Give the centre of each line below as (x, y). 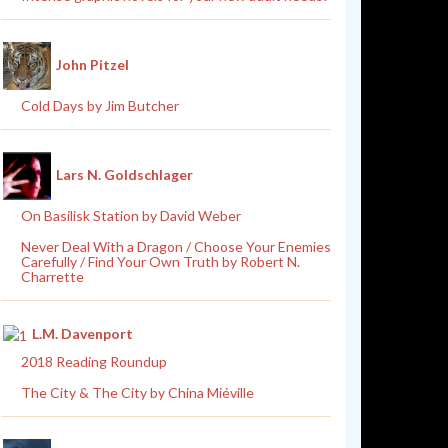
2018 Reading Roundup (94, 361)
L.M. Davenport (82, 333)
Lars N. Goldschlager (124, 174)
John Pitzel (92, 64)
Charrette (52, 276)
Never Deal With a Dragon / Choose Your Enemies (176, 246)
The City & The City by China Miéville (137, 392)
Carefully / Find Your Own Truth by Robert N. (160, 261)
